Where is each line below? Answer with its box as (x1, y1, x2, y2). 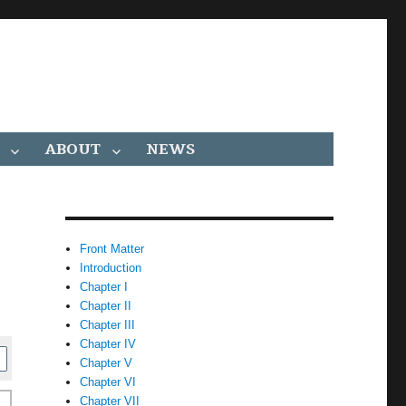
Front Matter (80, 242, 145, 256)
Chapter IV (80, 337, 137, 351)
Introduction (80, 261, 142, 275)
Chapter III (80, 318, 136, 332)
